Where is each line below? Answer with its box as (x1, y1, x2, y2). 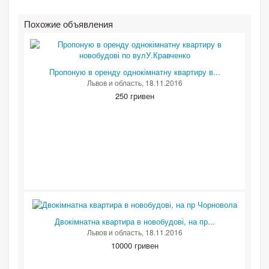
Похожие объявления (24, 17, 113, 31)
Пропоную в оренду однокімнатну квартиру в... (49, 66, 220, 78)
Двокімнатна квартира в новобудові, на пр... (54, 216, 215, 228)
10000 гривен (110, 240, 159, 252)
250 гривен (115, 90, 154, 102)
